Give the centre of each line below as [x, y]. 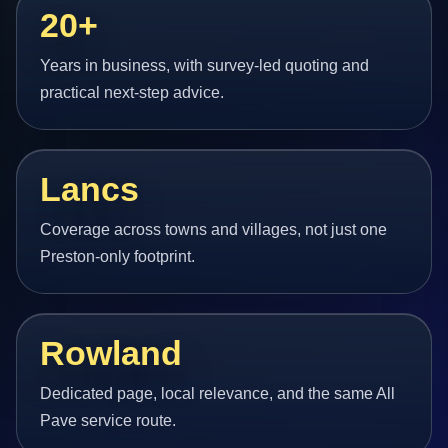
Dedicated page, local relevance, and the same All [218, 394]
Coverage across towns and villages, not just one [214, 229]
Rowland [111, 354]
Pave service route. [108, 421]
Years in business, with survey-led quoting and [205, 65]
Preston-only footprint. [118, 256]
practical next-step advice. [132, 92]
